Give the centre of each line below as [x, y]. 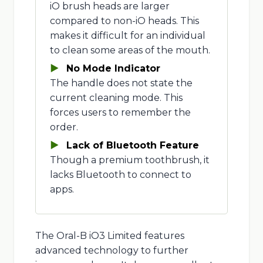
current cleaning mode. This [116, 97]
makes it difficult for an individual [127, 35]
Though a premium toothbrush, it [129, 160]
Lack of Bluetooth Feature [132, 145]
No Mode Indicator [113, 68]
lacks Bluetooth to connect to [120, 174]
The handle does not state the [121, 83]
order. [64, 127]
